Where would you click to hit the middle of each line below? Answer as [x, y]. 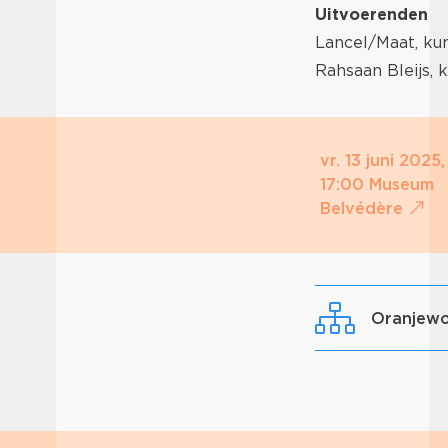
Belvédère [364, 209]
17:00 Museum [377, 185]
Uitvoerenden [371, 15]
